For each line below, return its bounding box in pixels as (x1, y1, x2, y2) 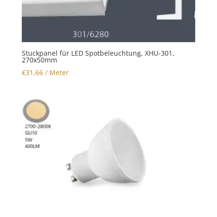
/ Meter (43, 68, 69, 77)
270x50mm (21, 55, 57, 65)
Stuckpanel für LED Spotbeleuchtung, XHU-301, (21, 48, 174, 58)
